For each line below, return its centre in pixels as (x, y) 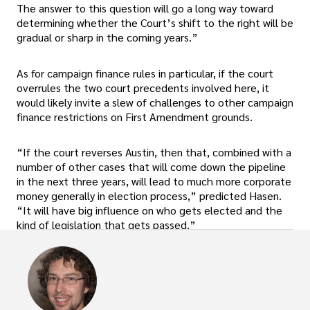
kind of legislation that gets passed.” (106, 224)
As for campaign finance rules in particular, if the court (145, 73)
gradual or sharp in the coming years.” (107, 37)
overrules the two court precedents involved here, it (143, 87)
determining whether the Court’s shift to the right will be (155, 23)
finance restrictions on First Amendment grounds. (135, 116)
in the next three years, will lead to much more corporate (154, 181)
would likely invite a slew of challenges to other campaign (155, 102)
